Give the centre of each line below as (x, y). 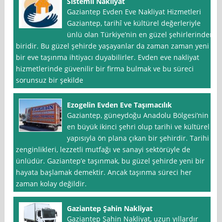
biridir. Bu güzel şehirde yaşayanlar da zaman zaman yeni (113, 46)
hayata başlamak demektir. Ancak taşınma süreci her (104, 172)
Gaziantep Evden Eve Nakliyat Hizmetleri (134, 12)
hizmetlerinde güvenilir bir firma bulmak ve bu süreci (105, 69)
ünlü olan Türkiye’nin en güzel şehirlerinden (141, 35)
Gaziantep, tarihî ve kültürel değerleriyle (134, 23)
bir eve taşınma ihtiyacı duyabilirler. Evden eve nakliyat (108, 57)
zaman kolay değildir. (52, 184)
